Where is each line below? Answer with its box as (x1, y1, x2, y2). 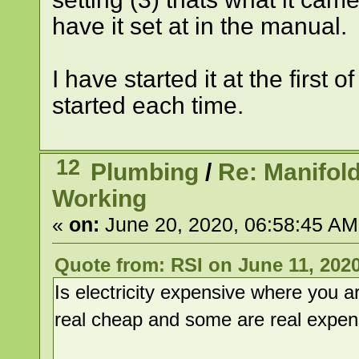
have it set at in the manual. (51, 12, 347, 39)
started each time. (51, 91, 244, 119)
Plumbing (91, 158, 200, 185)
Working (51, 184, 147, 212)
